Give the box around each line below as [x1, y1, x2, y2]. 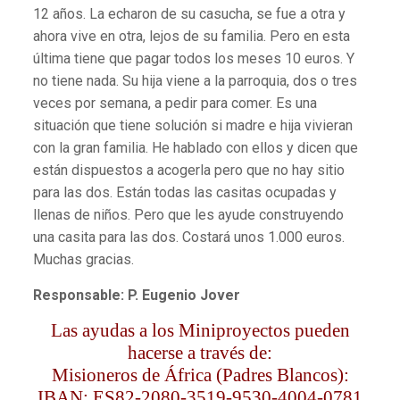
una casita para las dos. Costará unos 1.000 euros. [32, 229, 345, 246]
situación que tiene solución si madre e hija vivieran [32, 117, 353, 135]
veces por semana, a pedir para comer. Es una [32, 95, 317, 112]
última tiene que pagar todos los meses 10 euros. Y [32, 50, 354, 68]
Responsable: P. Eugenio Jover [32, 287, 240, 304]
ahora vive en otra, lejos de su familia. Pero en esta [32, 28, 350, 46]
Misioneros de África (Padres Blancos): [51, 364, 349, 387]
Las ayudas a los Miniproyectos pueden [50, 320, 350, 342]
